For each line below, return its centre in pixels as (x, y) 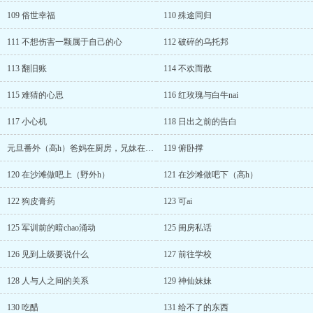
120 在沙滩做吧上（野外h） (58, 175)
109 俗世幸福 (31, 15)
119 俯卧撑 (183, 148)
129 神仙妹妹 (188, 281)
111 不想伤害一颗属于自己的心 (65, 42)
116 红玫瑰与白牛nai (201, 95)
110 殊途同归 (188, 15)
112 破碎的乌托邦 (196, 42)
